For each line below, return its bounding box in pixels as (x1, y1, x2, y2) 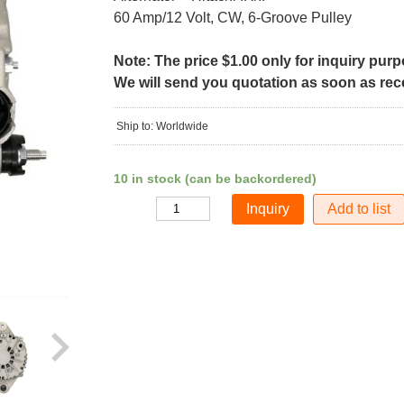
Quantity (112, 203, 153, 216)
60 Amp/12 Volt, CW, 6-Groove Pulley (113, 10, 352, 25)
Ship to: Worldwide (115, 120, 208, 133)
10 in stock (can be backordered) (113, 171, 317, 186)
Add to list (327, 201, 391, 216)
